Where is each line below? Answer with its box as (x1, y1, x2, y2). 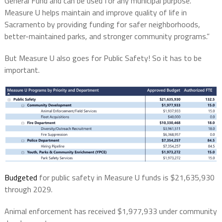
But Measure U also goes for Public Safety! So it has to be (4, 52, 202, 64)
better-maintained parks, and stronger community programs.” (4, 30, 210, 43)
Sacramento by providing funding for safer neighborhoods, (4, 18, 200, 31)
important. (4, 64, 40, 76)
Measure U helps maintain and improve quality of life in (4, 6, 187, 19)
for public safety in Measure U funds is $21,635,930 (37, 171, 215, 183)
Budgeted (4, 171, 37, 183)
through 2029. (4, 183, 53, 195)
